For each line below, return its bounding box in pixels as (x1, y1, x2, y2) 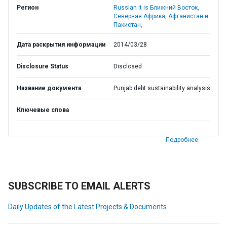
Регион (17, 4, 39, 11)
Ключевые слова (17, 106, 69, 113)
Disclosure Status (17, 63, 68, 70)
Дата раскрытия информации (17, 41, 105, 48)
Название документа (17, 85, 81, 92)
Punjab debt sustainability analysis (113, 85, 210, 92)
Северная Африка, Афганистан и (113, 13, 208, 20)
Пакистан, (113, 21, 142, 28)
